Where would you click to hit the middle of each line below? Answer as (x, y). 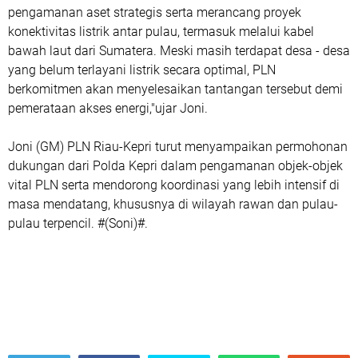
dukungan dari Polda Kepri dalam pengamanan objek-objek (175, 166)
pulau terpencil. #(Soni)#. (78, 223)
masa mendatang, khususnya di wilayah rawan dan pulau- (173, 204)
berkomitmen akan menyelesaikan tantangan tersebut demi (175, 89)
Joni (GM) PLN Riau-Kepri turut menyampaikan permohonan (178, 147)
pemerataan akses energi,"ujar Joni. (108, 108)
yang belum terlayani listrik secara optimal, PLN (142, 70)
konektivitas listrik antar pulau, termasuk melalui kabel (161, 32)
